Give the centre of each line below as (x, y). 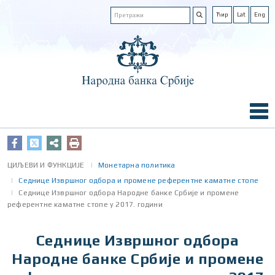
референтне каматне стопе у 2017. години (85, 204)
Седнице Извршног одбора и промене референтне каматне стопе (139, 180)
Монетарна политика (137, 165)
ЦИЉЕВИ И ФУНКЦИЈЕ (46, 165)
